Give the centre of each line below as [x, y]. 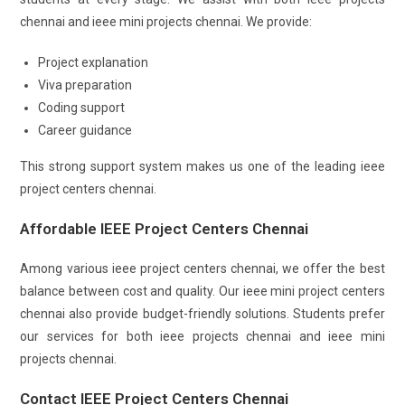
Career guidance [85, 130]
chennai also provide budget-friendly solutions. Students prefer [202, 314]
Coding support [82, 108]
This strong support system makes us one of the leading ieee [202, 166]
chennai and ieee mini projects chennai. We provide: [166, 22]
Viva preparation [85, 85]
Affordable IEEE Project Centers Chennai [165, 229]
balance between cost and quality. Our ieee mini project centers [202, 291]
